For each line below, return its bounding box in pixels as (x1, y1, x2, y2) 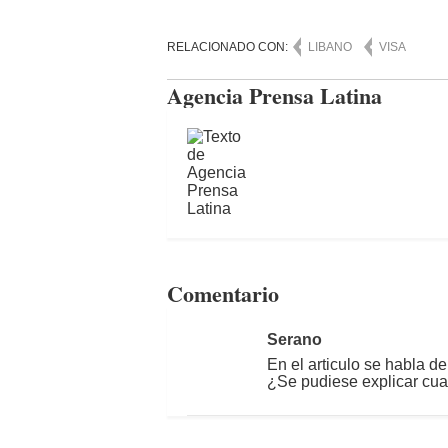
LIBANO (308, 40, 352, 54)
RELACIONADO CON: (167, 40, 291, 54)
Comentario (167, 277, 279, 310)
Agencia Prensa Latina (167, 79, 382, 112)
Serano (267, 331, 322, 348)
